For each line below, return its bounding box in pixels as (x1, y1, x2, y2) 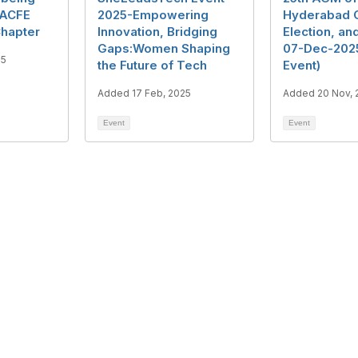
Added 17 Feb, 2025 (97, 87, 191, 100)
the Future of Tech (97, 58, 207, 74)
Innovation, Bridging (97, 24, 217, 40)
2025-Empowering (97, 7, 209, 23)
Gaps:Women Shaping (97, 41, 230, 57)
